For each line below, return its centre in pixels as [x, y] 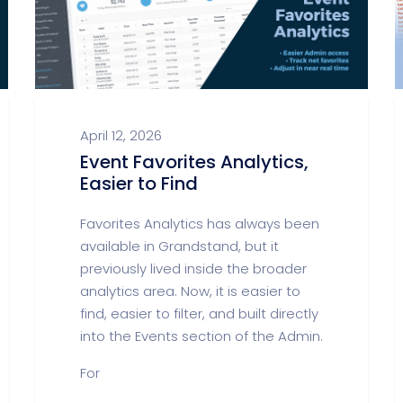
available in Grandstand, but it [179, 246]
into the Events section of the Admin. [201, 336]
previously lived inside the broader [193, 269]
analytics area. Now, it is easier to [190, 291]
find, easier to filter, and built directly [199, 313]
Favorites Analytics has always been [200, 224]
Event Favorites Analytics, [194, 162]
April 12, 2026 [121, 135]
